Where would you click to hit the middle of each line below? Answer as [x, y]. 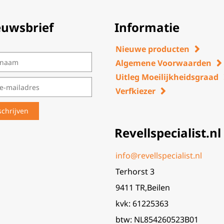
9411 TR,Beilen [143, 187]
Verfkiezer [136, 91]
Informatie [147, 27]
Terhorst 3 [135, 171]
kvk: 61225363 [142, 203]
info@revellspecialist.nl [159, 155]
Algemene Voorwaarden [164, 63]
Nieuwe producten [153, 49]
